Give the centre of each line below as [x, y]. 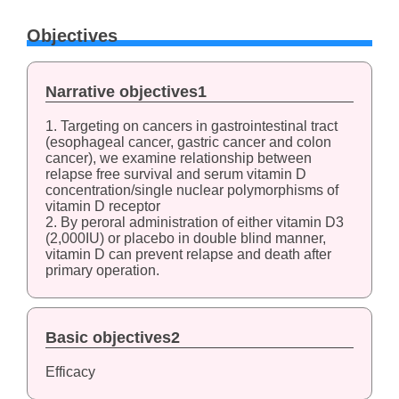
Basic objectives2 [112, 337]
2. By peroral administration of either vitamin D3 [194, 222]
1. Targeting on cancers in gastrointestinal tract [191, 126]
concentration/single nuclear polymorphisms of [191, 190]
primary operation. [102, 270]
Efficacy [70, 371]
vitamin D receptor [102, 206]
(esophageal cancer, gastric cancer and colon [188, 142]
